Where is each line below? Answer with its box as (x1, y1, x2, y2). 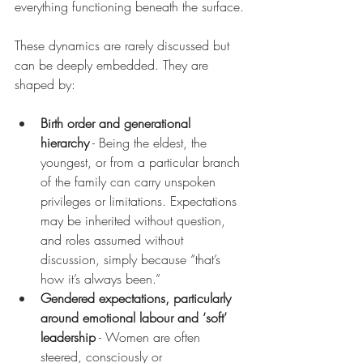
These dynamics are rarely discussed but (15, 36, 233, 54)
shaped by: (15, 75, 75, 93)
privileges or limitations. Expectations (41, 192, 241, 210)
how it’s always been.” (41, 270, 160, 288)
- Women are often (96, 328, 204, 346)
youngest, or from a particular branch (41, 153, 244, 171)
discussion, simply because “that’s (41, 250, 224, 268)
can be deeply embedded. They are (15, 56, 212, 74)
